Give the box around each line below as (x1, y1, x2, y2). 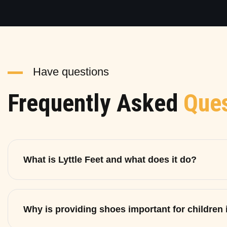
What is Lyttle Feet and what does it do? (23, 154, 197, 165)
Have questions (33, 65, 109, 78)
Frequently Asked (8, 88, 183, 118)
